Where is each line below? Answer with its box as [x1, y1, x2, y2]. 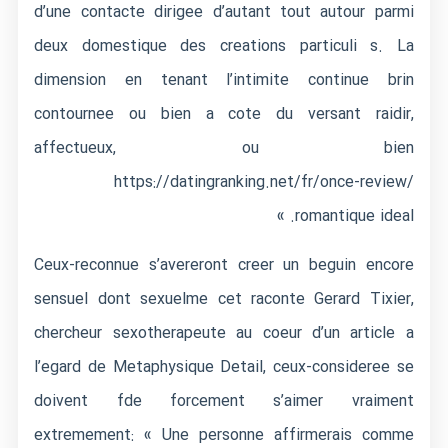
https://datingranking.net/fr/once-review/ [113, 170, 414, 195]
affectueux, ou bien [34, 136, 414, 161]
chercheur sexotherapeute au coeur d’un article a [34, 321, 414, 346]
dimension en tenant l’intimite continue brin [34, 68, 414, 93]
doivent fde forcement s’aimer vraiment [34, 389, 414, 414]
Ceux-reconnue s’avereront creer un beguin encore [34, 253, 414, 278]
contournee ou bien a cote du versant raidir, [34, 102, 414, 127]
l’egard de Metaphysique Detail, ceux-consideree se [34, 355, 414, 380]
